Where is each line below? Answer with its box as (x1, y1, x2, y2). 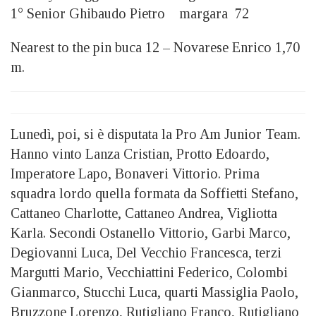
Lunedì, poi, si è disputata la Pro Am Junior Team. (11, 126, 300, 142)
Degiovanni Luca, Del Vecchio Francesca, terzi (11, 244, 281, 260)
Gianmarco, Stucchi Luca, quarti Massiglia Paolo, (11, 284, 298, 300)
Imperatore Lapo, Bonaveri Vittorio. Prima (11, 165, 260, 181)
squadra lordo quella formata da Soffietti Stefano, (11, 185, 298, 201)
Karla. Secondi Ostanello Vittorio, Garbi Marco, (11, 224, 291, 241)
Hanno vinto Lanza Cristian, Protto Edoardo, (11, 145, 269, 162)
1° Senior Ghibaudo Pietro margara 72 (11, 5, 249, 21)
